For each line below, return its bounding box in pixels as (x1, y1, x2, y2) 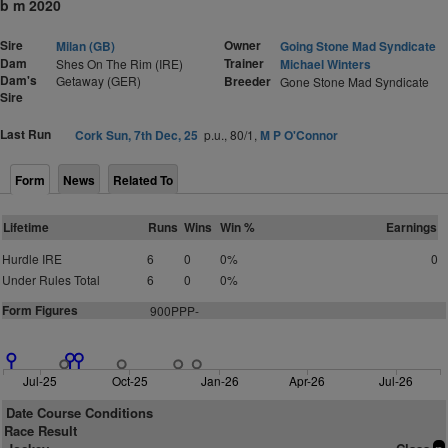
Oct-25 (111, 372, 148, 390)
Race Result (4, 421, 77, 440)
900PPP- (149, 302, 199, 319)
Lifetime (3, 218, 49, 236)
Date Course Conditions (6, 403, 153, 422)
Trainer (224, 54, 264, 72)
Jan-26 (200, 372, 239, 390)
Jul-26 (379, 372, 414, 390)
